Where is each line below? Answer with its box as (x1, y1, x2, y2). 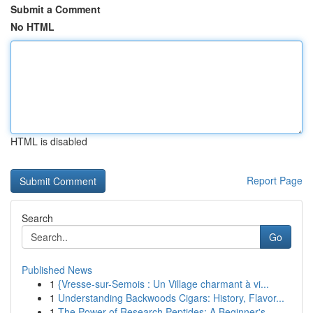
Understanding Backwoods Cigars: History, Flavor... (58, 291, 284, 305)
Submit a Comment (10, 2, 101, 16)
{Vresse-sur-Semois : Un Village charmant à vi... (58, 277, 269, 291)
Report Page (247, 173, 303, 187)
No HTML (10, 20, 54, 34)
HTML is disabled (10, 134, 87, 148)
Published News (22, 263, 92, 277)
